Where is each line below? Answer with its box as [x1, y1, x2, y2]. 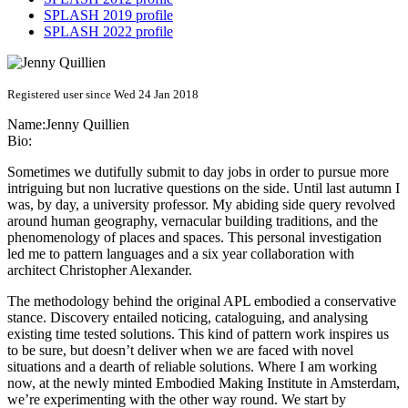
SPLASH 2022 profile [44, 24, 173, 40]
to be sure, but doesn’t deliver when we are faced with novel [7, 342, 353, 359]
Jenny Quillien [46, 117, 129, 133]
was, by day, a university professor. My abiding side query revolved [7, 197, 395, 213]
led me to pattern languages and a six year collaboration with [7, 246, 354, 262]
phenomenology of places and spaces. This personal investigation [7, 229, 382, 246]
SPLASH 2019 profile [44, 7, 173, 24]
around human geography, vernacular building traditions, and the [7, 213, 378, 229]
